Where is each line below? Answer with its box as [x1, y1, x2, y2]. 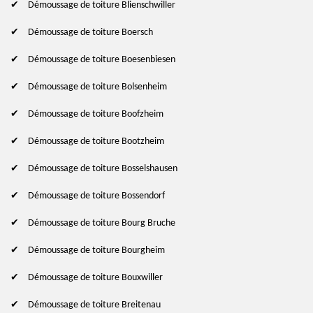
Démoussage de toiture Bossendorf [28, 190, 165, 201]
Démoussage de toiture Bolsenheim [28, 81, 167, 92]
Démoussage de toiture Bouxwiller [28, 272, 163, 283]
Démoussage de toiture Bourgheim [28, 245, 165, 256]
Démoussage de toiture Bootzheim [28, 136, 164, 147]
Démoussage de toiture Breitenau [28, 299, 161, 310]
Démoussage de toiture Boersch [28, 27, 153, 38]
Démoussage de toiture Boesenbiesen [28, 54, 175, 65]
